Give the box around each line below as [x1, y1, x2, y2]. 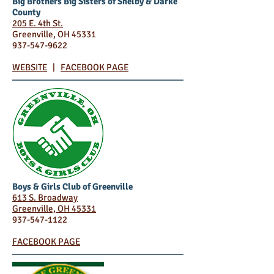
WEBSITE [12, 62, 47, 73]
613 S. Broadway [12, 192, 78, 204]
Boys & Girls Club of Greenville [12, 181, 133, 193]
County [12, 7, 40, 18]
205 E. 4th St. [12, 18, 63, 29]
